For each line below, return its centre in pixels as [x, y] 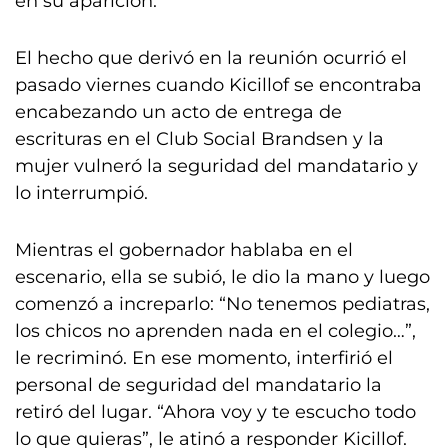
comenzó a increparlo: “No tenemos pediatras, [222, 304]
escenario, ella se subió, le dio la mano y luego [222, 277]
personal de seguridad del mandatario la [198, 385]
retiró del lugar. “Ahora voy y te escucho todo [215, 412]
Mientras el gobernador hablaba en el [184, 250]
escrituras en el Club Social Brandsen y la [199, 139]
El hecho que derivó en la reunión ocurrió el [211, 58]
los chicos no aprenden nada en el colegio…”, [215, 331]
